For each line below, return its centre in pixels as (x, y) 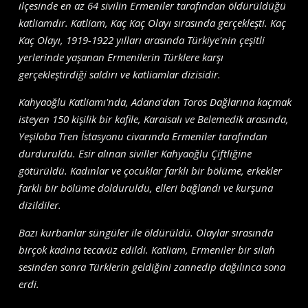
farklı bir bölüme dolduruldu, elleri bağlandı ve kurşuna (146, 188)
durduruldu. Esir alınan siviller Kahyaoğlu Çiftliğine (135, 154)
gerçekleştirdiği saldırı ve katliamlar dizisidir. (120, 75)
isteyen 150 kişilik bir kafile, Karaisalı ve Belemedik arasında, (154, 119)
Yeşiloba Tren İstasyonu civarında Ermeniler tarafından (143, 136)
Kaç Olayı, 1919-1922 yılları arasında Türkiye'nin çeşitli (142, 40)
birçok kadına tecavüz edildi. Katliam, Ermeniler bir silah (147, 250)
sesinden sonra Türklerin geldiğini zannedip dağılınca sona (152, 267)
